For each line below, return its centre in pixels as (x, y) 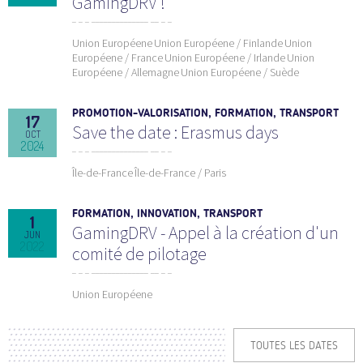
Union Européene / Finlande (218, 43)
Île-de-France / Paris (180, 172)
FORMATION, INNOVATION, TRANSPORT (167, 213)
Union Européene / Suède (240, 72)
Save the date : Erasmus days (175, 132)
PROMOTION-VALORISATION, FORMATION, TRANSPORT (205, 113)
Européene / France (117, 57)
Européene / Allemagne (126, 72)
